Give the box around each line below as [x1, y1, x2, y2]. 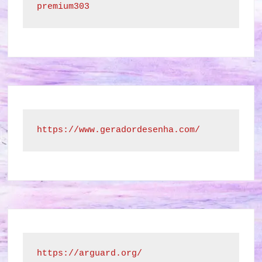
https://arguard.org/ [37, 249, 143, 258]
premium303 [37, 2, 90, 12]
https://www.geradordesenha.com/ [37, 125, 201, 135]
